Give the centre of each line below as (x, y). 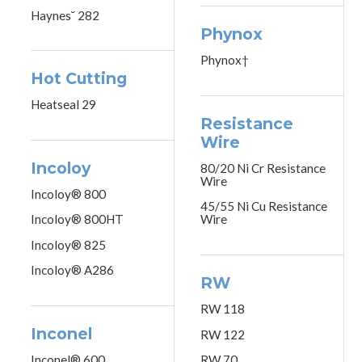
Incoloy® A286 (73, 270)
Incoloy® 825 (69, 244)
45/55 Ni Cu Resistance (264, 206)
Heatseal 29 (64, 105)
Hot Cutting (79, 79)
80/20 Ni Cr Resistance (263, 168)
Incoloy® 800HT (78, 219)
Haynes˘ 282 (65, 15)
